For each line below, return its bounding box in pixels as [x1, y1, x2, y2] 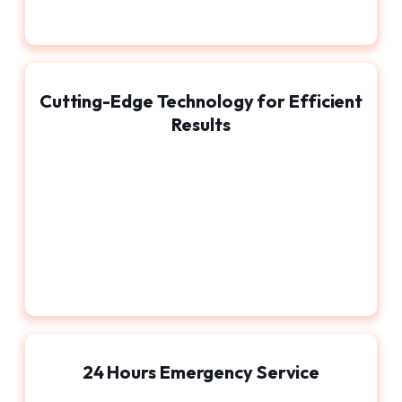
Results [171, 113, 231, 136]
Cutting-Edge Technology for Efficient [39, 90, 363, 113]
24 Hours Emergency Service [82, 361, 320, 384]
